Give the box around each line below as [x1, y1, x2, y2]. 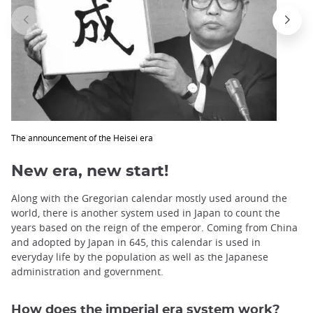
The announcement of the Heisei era [11, 131, 153, 143]
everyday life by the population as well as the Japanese [11, 250, 268, 264]
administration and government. [11, 265, 163, 279]
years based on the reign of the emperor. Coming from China [11, 221, 298, 235]
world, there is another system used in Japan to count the [11, 206, 280, 220]
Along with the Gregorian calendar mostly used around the [11, 191, 287, 205]
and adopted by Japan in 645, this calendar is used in [11, 235, 261, 249]
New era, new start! [11, 163, 168, 180]
